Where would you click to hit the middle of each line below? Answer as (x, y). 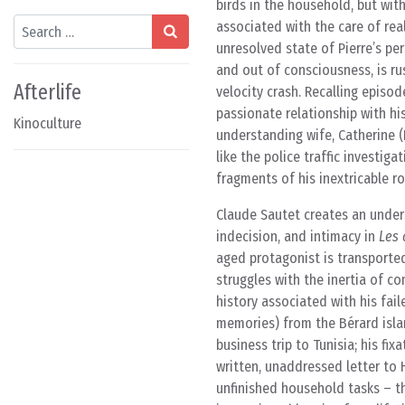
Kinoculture (47, 123)
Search (33, 24)
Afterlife (47, 92)
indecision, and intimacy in (297, 236)
